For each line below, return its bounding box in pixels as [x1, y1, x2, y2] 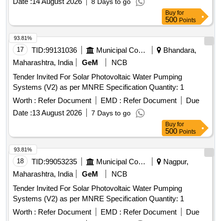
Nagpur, [161, 157, 188, 166]
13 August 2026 [32, 109, 82, 117]
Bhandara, [161, 46, 196, 55]
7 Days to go [91, 109, 131, 117]
